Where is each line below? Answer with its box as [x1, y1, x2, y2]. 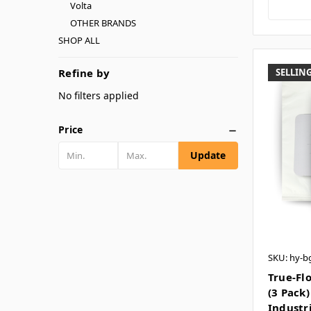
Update [190, 148, 226, 162]
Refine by [58, 65, 110, 80]
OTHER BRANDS [69, 16, 136, 29]
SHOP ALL [58, 33, 100, 47]
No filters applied [58, 88, 139, 102]
